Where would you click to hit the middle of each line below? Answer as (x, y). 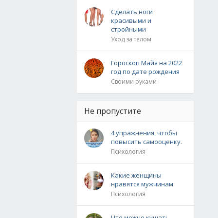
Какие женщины (136, 175)
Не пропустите (113, 111)
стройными (128, 29)
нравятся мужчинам (142, 184)
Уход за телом (131, 39)
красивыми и (131, 20)
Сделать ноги (132, 12)
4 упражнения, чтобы (144, 133)
